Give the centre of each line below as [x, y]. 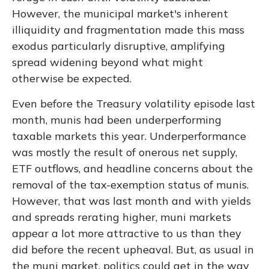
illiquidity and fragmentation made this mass [128, 30]
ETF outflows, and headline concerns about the [132, 168]
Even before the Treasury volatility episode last [134, 104]
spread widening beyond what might [107, 62]
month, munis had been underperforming [117, 120]
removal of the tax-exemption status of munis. [130, 185]
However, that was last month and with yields [131, 201]
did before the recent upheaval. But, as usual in [133, 249]
